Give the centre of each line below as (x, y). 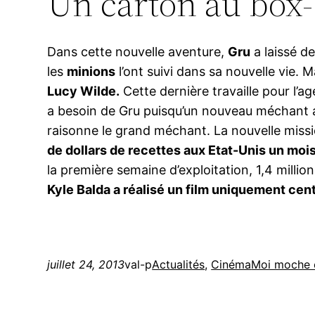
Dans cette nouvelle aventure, (138, 52)
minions (91, 72)
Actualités (179, 265)
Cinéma (231, 265)
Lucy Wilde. (84, 91)
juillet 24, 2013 (86, 265)
